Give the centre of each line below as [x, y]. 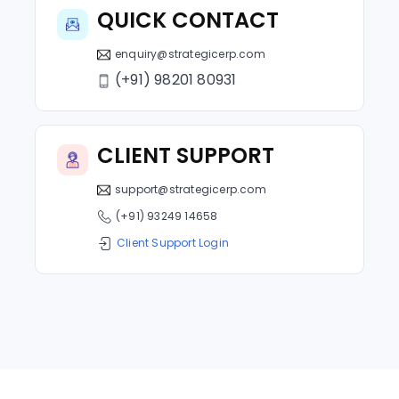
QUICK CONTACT [188, 20]
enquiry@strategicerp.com [190, 54]
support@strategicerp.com [191, 189]
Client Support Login [173, 243]
